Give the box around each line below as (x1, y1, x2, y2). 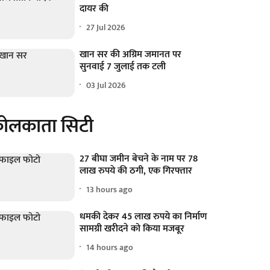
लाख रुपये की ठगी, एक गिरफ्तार (80, 163, 193, 180)
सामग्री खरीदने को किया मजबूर (80, 221, 185, 237)
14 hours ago (86, 240, 134, 254)
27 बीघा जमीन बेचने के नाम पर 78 (80, 151, 198, 168)
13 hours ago (86, 182, 133, 196)
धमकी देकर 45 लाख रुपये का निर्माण (80, 209, 207, 225)
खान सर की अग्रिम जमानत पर (80, 46, 182, 63)
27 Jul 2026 (86, 20, 126, 34)
